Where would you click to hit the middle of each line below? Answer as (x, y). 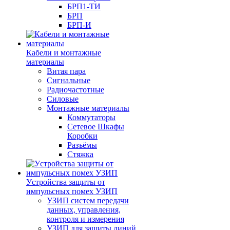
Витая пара (66, 71)
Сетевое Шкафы (96, 127)
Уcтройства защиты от (66, 182)
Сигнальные (69, 80)
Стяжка (80, 154)
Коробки (82, 136)
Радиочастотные (75, 90)
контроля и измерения (85, 219)
